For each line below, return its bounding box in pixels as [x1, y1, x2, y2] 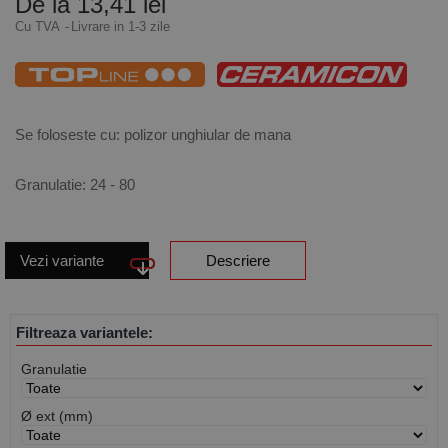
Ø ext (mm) [21, 407, 93, 424]
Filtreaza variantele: [16, 323, 153, 341]
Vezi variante [20, 251, 104, 269]
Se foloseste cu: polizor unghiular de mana [15, 125, 295, 143]
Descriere [206, 251, 270, 269]
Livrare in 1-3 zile [71, 19, 170, 34]
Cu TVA [15, 19, 63, 34]
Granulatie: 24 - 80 [15, 175, 135, 193]
